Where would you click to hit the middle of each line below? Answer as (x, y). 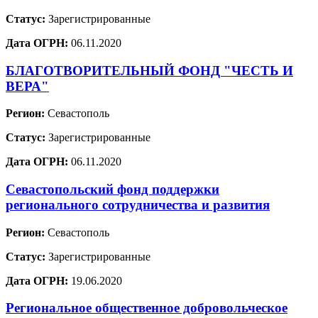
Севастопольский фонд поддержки (113, 189)
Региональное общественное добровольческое (147, 308)
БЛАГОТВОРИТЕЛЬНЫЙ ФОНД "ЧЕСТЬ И (149, 70)
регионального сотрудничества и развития (138, 205)
